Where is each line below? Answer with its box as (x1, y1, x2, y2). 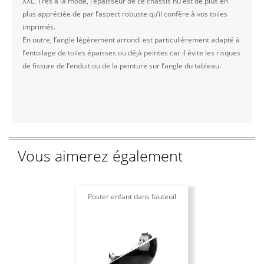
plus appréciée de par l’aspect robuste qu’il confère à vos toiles (22, 9, 227, 19)
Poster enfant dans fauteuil (88, 192, 176, 202)
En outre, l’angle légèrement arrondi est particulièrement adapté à (22, 35, 240, 45)
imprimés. (22, 22, 55, 32)
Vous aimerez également (18, 146, 183, 166)
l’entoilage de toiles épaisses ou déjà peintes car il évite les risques (22, 48, 240, 58)
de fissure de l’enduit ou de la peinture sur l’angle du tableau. (22, 61, 221, 71)
